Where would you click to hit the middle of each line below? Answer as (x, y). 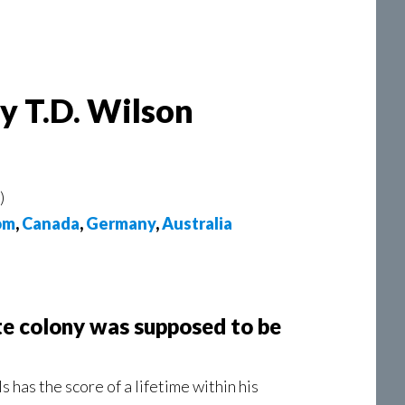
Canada (51, 223)
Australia (197, 223)
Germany (121, 223)
